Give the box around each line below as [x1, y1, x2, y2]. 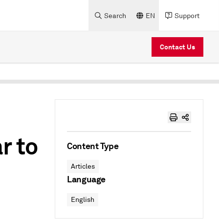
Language [67, 174, 106, 185]
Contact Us [160, 42, 195, 51]
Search [104, 11, 126, 20]
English [71, 196, 94, 204]
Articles [71, 162, 95, 171]
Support [175, 11, 199, 20]
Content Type [67, 140, 119, 152]
